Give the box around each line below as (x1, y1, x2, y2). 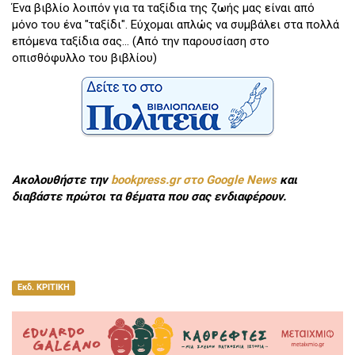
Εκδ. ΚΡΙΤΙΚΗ (17, 282, 70, 293)
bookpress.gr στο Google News (111, 172, 277, 187)
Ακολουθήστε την (12, 172, 111, 187)
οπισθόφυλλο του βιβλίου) (12, 51, 157, 66)
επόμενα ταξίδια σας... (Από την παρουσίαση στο (12, 34, 269, 49)
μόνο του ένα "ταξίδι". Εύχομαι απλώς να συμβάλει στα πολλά (12, 17, 339, 32)
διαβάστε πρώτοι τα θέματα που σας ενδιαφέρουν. (12, 189, 286, 204)
